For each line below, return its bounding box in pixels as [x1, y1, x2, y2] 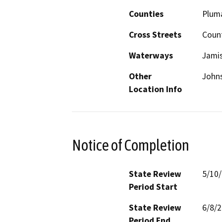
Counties [129, 8, 164, 20]
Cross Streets [129, 29, 181, 41]
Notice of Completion [72, 136, 189, 154]
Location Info [129, 84, 182, 95]
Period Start [129, 181, 177, 192]
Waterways [129, 50, 173, 61]
